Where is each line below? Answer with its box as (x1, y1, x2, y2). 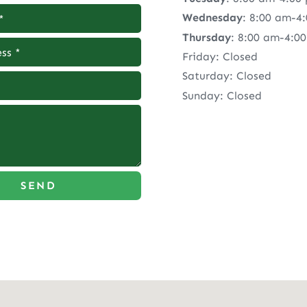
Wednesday (182, 11, 243, 25)
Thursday (182, 30, 231, 44)
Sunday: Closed (182, 88, 262, 102)
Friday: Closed (182, 49, 258, 63)
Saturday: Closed (182, 69, 271, 83)
